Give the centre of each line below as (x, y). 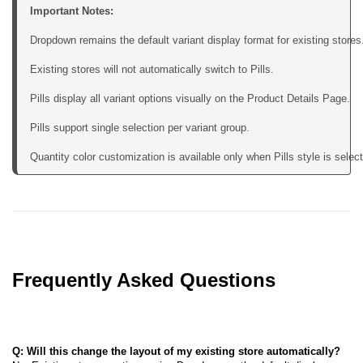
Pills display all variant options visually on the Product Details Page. (190, 98)
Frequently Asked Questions (144, 280)
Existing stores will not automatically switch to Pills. (152, 69)
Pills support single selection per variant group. (140, 127)
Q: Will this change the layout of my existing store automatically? (176, 351)
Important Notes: (72, 11)
